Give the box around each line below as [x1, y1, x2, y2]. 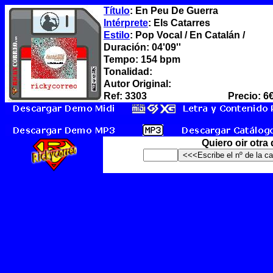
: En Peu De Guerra [130, 5, 218, 16]
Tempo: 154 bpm [104, 54, 180, 65]
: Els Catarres [148, 18, 210, 28]
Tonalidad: [104, 66, 152, 77]
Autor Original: [104, 79, 171, 89]
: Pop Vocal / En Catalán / [130, 30, 245, 40]
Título [104, 5, 130, 16]
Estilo [104, 30, 130, 40]
